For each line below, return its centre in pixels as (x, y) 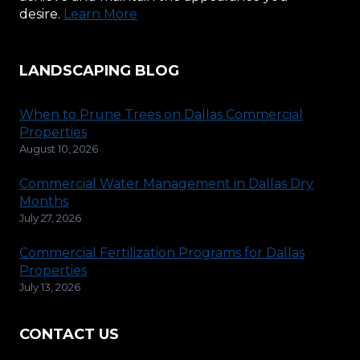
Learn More (100, 14)
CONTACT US (69, 334)
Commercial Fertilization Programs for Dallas (162, 253)
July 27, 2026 (50, 218)
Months (44, 202)
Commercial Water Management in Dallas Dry (166, 184)
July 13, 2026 (50, 287)
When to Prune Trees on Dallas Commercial (161, 115)
